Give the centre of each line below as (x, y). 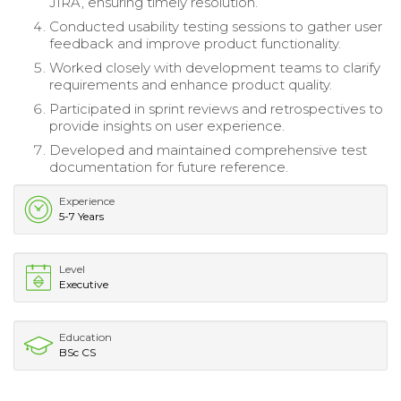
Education (85, 337)
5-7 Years (81, 216)
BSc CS (77, 352)
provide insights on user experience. (167, 125)
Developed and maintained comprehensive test (208, 149)
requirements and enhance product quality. (191, 84)
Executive (84, 284)
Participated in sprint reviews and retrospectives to (216, 108)
